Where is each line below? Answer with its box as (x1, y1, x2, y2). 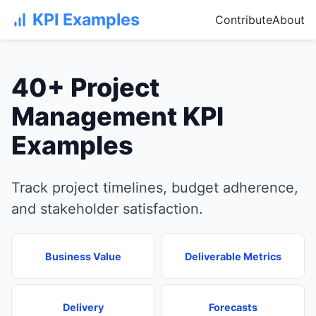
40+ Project (11, 72, 159, 103)
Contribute (215, 13, 272, 27)
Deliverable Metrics (184, 250, 281, 262)
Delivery (63, 300, 104, 313)
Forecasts (208, 300, 257, 313)
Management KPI (11, 101, 224, 132)
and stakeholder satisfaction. (11, 200, 203, 218)
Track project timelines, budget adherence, (11, 179, 298, 197)
